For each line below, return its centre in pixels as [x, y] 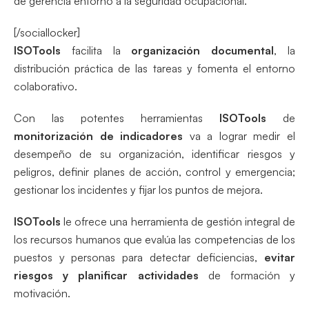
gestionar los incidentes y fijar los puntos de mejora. [138, 189]
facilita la [101, 50]
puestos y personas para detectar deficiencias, [139, 257]
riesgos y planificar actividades [106, 275]
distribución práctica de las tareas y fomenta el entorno [154, 68]
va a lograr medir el [239, 136]
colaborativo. [46, 86]
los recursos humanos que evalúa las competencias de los [154, 239]
